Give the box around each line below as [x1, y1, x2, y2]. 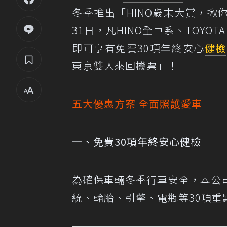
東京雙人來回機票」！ [72, 58, 178, 73]
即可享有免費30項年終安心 [72, 41, 205, 55]
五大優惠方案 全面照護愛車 [72, 96, 202, 111]
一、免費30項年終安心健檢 [72, 134, 201, 149]
